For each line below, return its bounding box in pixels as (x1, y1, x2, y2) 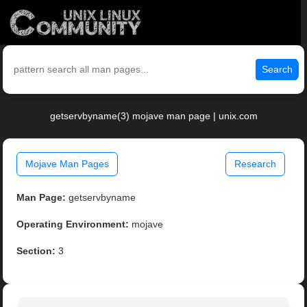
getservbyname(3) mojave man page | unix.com (49, 110, 258, 122)
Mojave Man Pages (25, 158, 110, 170)
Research (234, 158, 276, 170)
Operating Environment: (16, 219, 130, 230)
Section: (16, 245, 56, 257)
